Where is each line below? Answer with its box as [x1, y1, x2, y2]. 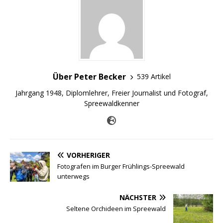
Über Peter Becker [52, 71, 126, 82]
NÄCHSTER [119, 192, 156, 202]
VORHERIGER [67, 150, 110, 160]
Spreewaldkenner [84, 98, 139, 108]
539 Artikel [136, 72, 171, 82]
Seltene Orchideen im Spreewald [66, 204, 166, 213]
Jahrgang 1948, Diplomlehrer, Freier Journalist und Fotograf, [15, 88, 208, 98]
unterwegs [57, 171, 90, 181]
